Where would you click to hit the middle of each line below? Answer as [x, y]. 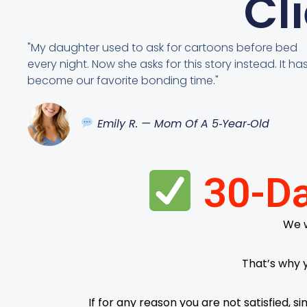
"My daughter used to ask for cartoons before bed [163, 47]
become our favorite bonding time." [123, 80]
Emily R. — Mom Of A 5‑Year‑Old [181, 123]
